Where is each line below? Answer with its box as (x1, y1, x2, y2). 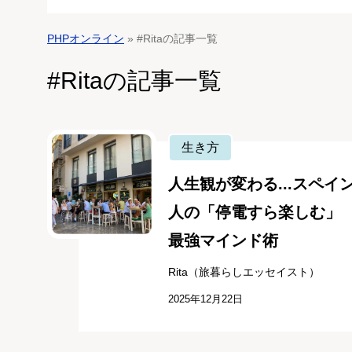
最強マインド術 (167, 232, 278, 250)
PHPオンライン (47, 32, 124, 46)
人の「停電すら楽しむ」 (167, 203, 341, 222)
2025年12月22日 (167, 293, 243, 306)
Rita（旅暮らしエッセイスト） (167, 266, 320, 279)
